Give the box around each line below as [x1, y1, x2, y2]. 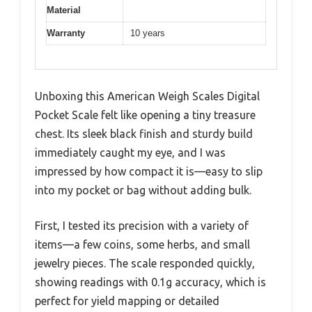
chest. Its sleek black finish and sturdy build [35, 127, 253, 141]
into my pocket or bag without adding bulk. [35, 184, 251, 197]
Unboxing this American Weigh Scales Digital [35, 90, 260, 103]
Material [47, 4, 81, 15]
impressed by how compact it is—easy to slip [35, 165, 263, 178]
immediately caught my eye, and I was [35, 146, 226, 159]
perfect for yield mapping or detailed [35, 295, 219, 308]
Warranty [47, 27, 85, 38]
